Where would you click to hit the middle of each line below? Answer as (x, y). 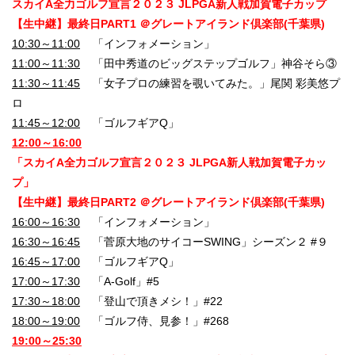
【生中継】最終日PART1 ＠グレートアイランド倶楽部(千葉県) (168, 24)
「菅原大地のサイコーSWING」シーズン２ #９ (204, 242)
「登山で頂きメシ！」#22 (151, 302)
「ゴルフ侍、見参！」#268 (155, 321)
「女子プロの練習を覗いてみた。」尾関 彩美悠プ (210, 84)
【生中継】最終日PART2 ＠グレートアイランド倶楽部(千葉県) (168, 202)
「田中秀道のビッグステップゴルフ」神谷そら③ (208, 64)
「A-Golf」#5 (120, 282)
